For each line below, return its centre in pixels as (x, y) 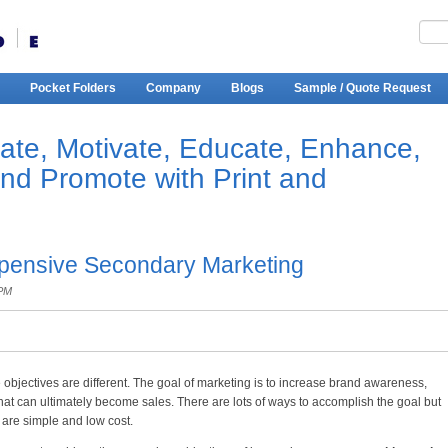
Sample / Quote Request (362, 88)
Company (173, 88)
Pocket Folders (72, 88)
